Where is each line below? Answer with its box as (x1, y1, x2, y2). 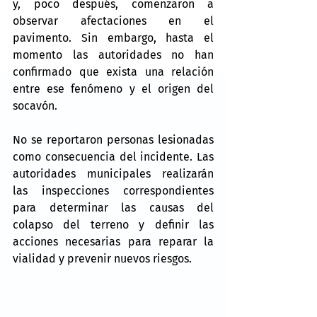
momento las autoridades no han (13, 48, 214, 62)
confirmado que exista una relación (13, 65, 214, 79)
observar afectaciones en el (13, 14, 214, 28)
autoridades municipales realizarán (13, 167, 214, 180)
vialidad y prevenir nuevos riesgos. (13, 252, 192, 265)
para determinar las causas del (13, 201, 214, 214)
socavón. (13, 99, 57, 113)
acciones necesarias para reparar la (13, 235, 214, 248)
